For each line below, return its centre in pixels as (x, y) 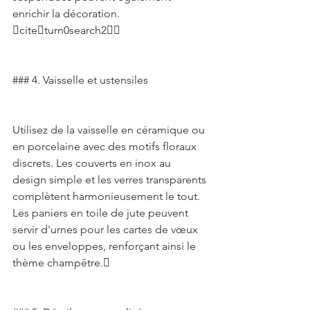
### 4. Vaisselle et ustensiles (82, 80)
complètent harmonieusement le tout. (108, 196)
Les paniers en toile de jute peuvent (102, 213)
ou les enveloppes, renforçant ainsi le (106, 246)
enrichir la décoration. (67, 13)
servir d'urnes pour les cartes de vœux (107, 229)
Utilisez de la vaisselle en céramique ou (110, 130)
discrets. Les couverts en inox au (93, 163)
